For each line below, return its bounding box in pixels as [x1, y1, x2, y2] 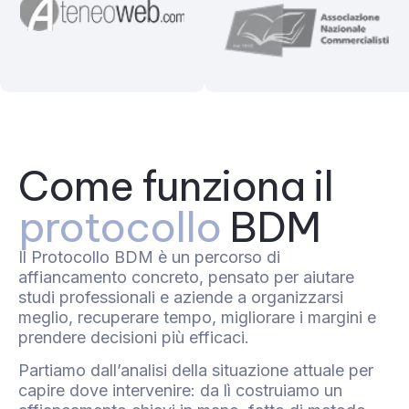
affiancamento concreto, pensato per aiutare [18, 267, 354, 287]
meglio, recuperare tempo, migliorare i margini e [18, 307, 376, 327]
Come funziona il [18, 159, 333, 212]
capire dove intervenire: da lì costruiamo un [18, 380, 342, 400]
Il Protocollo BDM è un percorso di [18, 246, 280, 267]
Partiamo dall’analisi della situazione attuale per [18, 360, 373, 380]
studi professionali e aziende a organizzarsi [18, 287, 343, 307]
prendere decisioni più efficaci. [18, 327, 249, 347]
